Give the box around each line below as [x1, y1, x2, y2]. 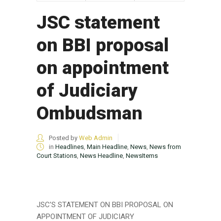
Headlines [55, 143, 84, 150]
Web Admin [79, 134, 112, 142]
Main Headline [87, 143, 127, 150]
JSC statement [37, 11, 160, 33]
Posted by [47, 134, 79, 142]
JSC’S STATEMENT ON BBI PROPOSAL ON [37, 200, 173, 209]
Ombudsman [37, 102, 143, 124]
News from [149, 143, 181, 150]
